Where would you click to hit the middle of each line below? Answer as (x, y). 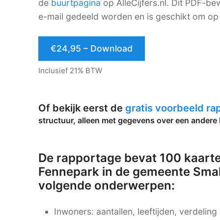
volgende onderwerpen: (107, 185)
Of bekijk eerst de (82, 108)
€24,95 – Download (92, 49)
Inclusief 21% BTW (70, 71)
